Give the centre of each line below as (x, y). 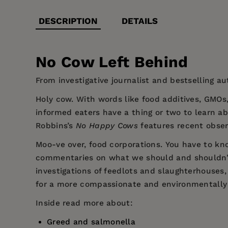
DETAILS (140, 21)
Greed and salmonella (91, 222)
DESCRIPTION (68, 21)
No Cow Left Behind (112, 62)
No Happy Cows (107, 126)
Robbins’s (56, 126)
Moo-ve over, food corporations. (99, 145)
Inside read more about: (84, 203)
